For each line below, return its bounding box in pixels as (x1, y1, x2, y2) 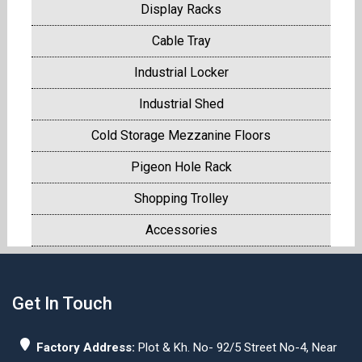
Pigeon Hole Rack (130, 159, 232, 175)
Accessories (145, 222, 217, 238)
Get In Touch (12, 293, 112, 314)
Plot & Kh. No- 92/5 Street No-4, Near (135, 340, 337, 356)
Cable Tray (151, 33, 211, 49)
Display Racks (141, 2, 221, 18)
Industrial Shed (138, 96, 224, 112)
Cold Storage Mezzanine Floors (91, 128, 271, 144)
